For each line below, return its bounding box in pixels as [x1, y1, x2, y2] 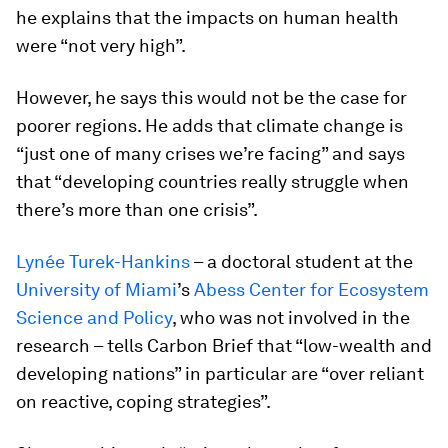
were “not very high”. [16, 35, 186, 57]
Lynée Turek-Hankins [16, 251, 190, 273]
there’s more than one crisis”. [16, 199, 258, 221]
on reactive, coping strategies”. [16, 391, 271, 413]
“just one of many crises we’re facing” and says [16, 143, 405, 165]
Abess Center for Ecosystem [194, 279, 429, 301]
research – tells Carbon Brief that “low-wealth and [16, 335, 432, 357]
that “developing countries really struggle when [16, 171, 409, 193]
